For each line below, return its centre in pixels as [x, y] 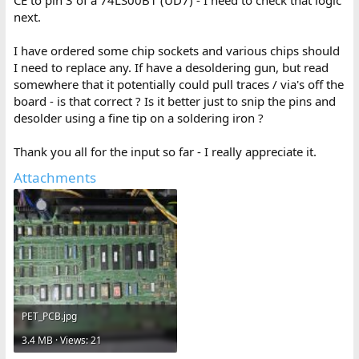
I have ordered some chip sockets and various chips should [176, 50]
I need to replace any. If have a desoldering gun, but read [171, 67]
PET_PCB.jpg [49, 316]
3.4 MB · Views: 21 [61, 340]
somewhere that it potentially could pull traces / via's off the [178, 84]
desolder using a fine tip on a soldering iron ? [138, 117]
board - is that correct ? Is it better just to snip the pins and [174, 101]
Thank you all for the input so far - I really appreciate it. [165, 151]
